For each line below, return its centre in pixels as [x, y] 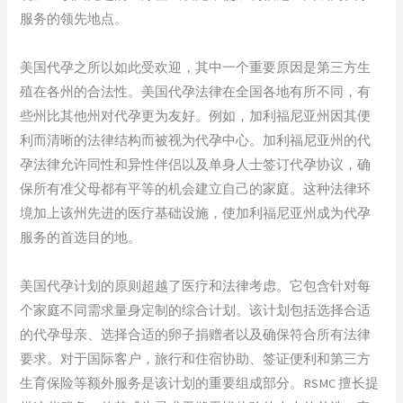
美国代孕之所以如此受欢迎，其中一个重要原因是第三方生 [196, 67]
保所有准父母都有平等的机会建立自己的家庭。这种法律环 [196, 188]
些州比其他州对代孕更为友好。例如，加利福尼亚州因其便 [196, 116]
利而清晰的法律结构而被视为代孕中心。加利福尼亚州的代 [196, 140]
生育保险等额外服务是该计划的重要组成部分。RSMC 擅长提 [200, 383]
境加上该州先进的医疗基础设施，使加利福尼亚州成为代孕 [196, 213]
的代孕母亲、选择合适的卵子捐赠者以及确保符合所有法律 [196, 334]
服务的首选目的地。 [81, 237]
